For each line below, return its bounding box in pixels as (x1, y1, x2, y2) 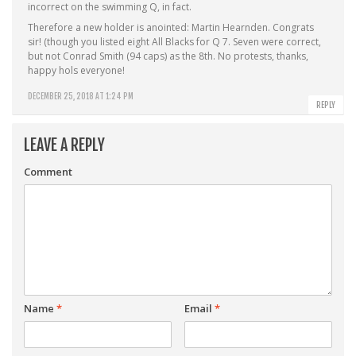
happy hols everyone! (28, 64, 125, 77)
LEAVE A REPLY (24, 135, 105, 155)
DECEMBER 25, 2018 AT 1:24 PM (28, 91, 133, 101)
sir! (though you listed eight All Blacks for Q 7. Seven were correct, (28, 35, 321, 48)
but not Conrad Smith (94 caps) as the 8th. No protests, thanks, (28, 49, 308, 63)
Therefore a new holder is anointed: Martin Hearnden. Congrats (28, 21, 314, 34)
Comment (24, 164, 72, 179)
